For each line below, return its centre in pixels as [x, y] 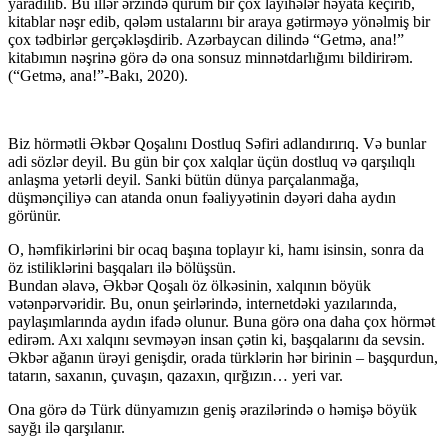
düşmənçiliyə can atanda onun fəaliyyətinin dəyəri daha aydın [202, 197]
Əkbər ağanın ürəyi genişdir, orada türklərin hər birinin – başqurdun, [223, 357]
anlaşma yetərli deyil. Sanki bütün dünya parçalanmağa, [183, 179]
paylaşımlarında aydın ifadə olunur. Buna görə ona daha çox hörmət [221, 321]
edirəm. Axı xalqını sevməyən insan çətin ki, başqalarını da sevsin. [216, 339]
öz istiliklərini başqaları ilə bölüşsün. [122, 267]
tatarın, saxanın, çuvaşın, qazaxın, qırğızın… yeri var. [175, 375]
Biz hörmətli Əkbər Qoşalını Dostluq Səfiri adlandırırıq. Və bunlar [217, 143]
